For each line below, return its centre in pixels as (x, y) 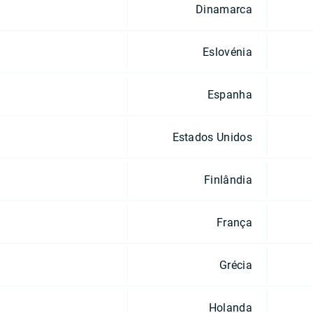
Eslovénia (227, 52)
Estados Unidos (212, 137)
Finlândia (228, 180)
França (234, 222)
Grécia (236, 265)
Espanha (230, 94)
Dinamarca (224, 9)
